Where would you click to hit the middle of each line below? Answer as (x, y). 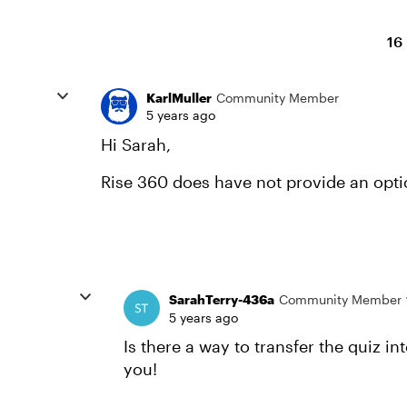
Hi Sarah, (136, 144)
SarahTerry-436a (222, 299)
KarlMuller (179, 98)
